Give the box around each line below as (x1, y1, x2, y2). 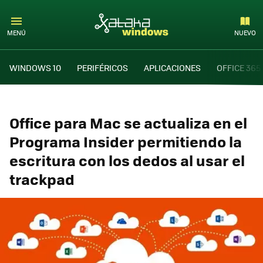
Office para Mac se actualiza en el (9, 112, 247, 133)
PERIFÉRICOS (77, 61, 128, 73)
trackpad (9, 168, 75, 190)
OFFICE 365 (217, 61, 261, 73)
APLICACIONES (144, 61, 201, 73)
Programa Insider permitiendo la (9, 130, 242, 152)
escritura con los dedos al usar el (9, 149, 245, 171)
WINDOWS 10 (9, 61, 61, 73)
